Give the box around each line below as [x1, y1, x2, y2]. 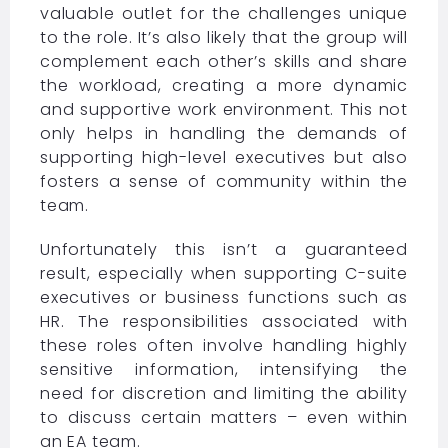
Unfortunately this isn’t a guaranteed [39, 237, 409, 261]
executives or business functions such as [39, 285, 409, 309]
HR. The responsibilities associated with [39, 309, 409, 333]
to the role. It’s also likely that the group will [39, 25, 409, 49]
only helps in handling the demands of [39, 121, 409, 145]
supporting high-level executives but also [39, 145, 409, 169]
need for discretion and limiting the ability [39, 381, 409, 405]
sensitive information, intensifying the [39, 357, 409, 381]
